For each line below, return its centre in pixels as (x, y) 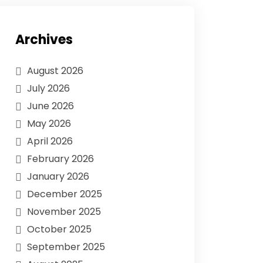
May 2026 (49, 124)
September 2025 (66, 247)
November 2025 (64, 212)
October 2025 (59, 229)
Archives (44, 40)
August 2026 (55, 71)
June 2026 (50, 106)
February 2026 (60, 159)
